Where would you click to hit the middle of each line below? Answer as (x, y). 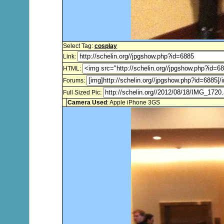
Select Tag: (79, 46)
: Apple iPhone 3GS (133, 102)
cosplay (106, 46)
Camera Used (87, 102)
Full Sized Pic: (83, 92)
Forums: (75, 80)
